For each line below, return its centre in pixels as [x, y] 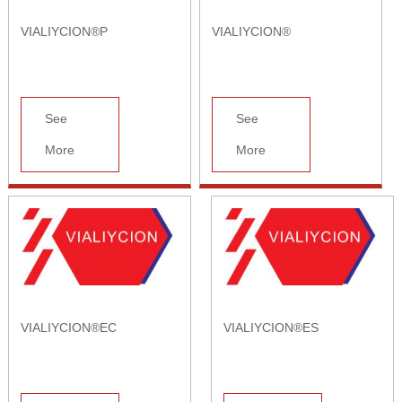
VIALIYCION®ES [271, 328]
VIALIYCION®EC [68, 328]
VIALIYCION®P [64, 31]
